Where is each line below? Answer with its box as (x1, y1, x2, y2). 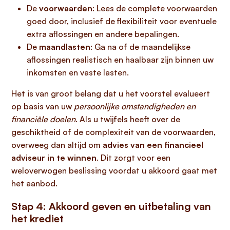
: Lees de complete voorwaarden (92, 3, 217, 13)
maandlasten (39, 42, 90, 52)
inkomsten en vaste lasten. (27, 67, 129, 78)
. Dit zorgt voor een (97, 152, 170, 163)
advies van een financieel (103, 140, 203, 150)
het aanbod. (11, 178, 57, 188)
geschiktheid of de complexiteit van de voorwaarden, (11, 127, 216, 137)
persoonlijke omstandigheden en (74, 101, 196, 111)
